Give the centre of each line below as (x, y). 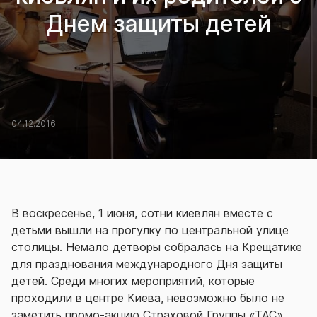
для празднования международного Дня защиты (147, 264)
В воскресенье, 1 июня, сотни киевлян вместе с (142, 213)
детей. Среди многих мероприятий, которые (133, 281)
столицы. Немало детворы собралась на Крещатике (157, 247)
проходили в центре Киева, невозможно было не (148, 298)
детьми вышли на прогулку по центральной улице (150, 230)
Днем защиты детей (158, 24)
